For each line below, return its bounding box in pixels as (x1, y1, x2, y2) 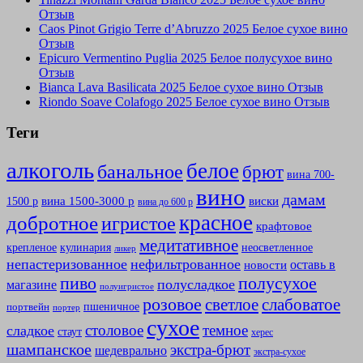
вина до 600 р (138, 196, 193, 208)
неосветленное (241, 241, 313, 254)
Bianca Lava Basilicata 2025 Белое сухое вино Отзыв (39, 79, 323, 94)
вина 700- (287, 169, 335, 181)
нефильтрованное (130, 256, 241, 273)
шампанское (6, 341, 92, 359)
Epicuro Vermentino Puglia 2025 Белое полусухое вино (39, 50, 332, 65)
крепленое (6, 241, 57, 254)
